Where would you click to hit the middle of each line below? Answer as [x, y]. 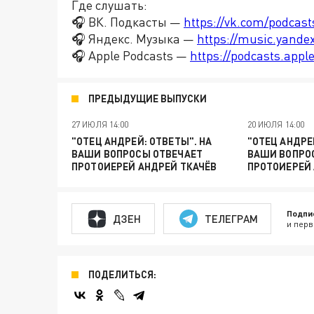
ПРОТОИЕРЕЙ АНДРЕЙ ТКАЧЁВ [144, 166]
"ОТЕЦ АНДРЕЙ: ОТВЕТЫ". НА [142, 141]
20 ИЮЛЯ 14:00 [276, 124]
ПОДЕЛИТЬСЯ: [122, 274]
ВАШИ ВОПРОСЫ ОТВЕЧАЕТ [137, 154]
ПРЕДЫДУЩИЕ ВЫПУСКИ [148, 98]
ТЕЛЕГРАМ [231, 218]
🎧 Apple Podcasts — [131, 55]
